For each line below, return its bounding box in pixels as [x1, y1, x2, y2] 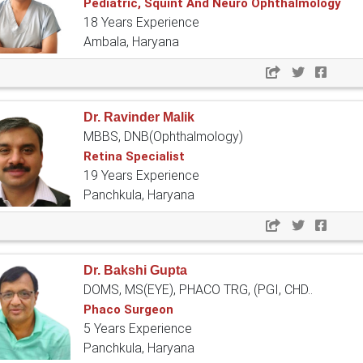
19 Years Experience [83, 168, 199, 184]
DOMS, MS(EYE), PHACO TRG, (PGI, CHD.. [83, 282, 313, 298]
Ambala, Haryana [83, 34, 179, 50]
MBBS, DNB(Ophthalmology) [83, 129, 243, 145]
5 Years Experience [83, 321, 192, 337]
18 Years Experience [83, 15, 199, 31]
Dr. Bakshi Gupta [83, 263, 187, 278]
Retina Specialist [83, 149, 185, 164]
